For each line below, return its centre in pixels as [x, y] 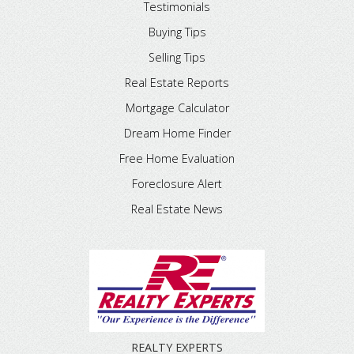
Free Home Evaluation [177, 158]
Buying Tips [177, 32]
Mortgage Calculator [177, 107]
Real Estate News [177, 209]
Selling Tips [177, 57]
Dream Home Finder [177, 133]
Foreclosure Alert [177, 183]
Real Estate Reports [177, 82]
